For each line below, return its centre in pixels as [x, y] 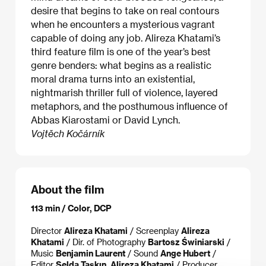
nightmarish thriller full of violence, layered [124, 92]
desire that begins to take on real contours [125, 10]
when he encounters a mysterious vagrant [123, 24]
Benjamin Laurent [91, 254]
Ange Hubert [185, 254]
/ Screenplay [154, 231]
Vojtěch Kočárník [68, 133]
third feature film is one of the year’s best [121, 51]
